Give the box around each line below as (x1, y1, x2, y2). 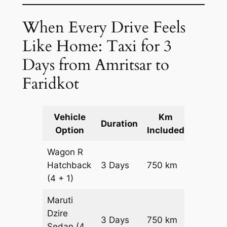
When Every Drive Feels (22, 16, 185, 38)
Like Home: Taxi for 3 (22, 35, 172, 57)
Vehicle (53, 112, 86, 123)
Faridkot (22, 72, 79, 94)
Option (55, 125, 84, 136)
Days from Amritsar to (22, 54, 169, 75)
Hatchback (47, 160, 92, 171)
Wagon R (47, 147, 84, 158)
